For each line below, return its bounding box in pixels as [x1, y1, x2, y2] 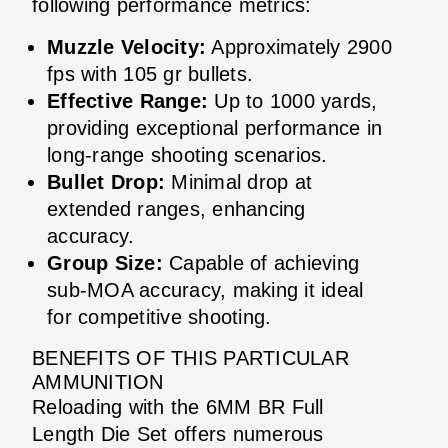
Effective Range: [47, 89, 208, 112]
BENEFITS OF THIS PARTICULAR [32, 346, 349, 369]
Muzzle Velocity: [47, 35, 206, 58]
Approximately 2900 [206, 35, 392, 58]
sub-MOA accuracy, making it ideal [47, 278, 364, 301]
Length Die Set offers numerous [32, 422, 324, 445]
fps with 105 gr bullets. [47, 62, 253, 85]
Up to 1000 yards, [208, 89, 378, 112]
